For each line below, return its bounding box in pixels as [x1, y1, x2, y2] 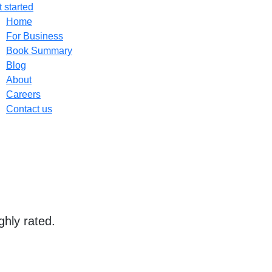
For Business [6, 31, 63, 41]
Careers [6, 89, 41, 100]
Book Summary [6, 46, 72, 56]
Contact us [6, 104, 52, 114]
